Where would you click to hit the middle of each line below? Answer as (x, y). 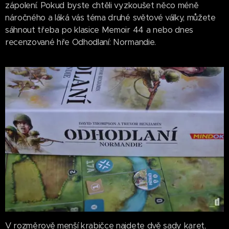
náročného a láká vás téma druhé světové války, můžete (110, 18)
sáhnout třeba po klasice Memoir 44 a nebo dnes (99, 30)
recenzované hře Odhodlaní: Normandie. (81, 42)
